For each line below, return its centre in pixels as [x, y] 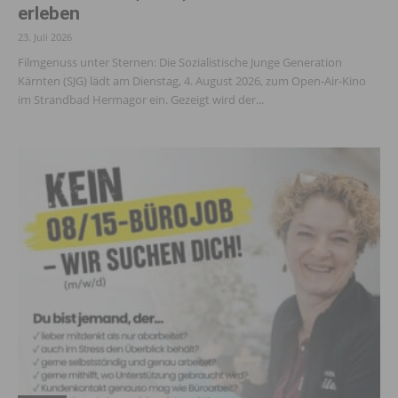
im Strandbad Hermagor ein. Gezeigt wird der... [141, 100]
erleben [49, 14]
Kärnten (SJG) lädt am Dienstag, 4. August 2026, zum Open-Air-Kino [192, 81]
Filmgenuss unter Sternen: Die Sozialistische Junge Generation [180, 63]
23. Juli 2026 [45, 37]
